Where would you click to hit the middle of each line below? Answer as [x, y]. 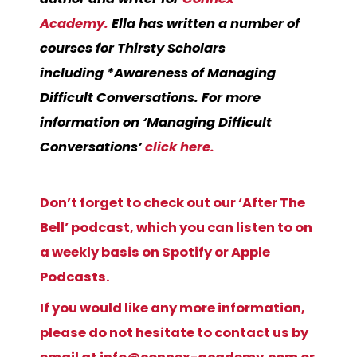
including [72, 73]
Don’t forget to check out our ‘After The [173, 202]
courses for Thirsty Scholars [133, 48]
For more [231, 97]
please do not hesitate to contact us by [174, 332]
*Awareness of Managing [191, 73]
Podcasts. [75, 277]
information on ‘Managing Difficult [156, 122]
